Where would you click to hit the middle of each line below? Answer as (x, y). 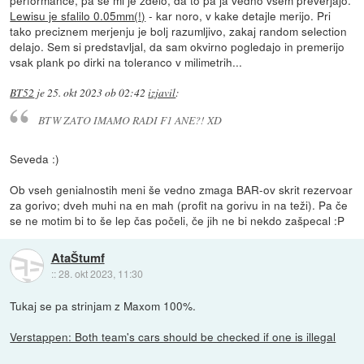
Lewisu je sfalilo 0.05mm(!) (78, 15)
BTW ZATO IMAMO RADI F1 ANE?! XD (130, 119)
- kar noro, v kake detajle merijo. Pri (238, 15)
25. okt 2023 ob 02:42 (97, 92)
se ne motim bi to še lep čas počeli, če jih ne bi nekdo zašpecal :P (178, 221)
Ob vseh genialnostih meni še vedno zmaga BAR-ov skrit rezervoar (182, 190)
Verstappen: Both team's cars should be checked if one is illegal (173, 337)
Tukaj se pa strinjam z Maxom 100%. (103, 306)
